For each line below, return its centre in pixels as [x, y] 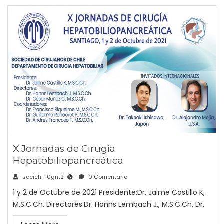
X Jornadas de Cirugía [64, 149]
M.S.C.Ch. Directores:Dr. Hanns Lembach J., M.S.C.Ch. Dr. [109, 205]
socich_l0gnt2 [42, 177]
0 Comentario [107, 177]
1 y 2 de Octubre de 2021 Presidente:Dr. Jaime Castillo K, [109, 193]
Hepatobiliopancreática [68, 161]
